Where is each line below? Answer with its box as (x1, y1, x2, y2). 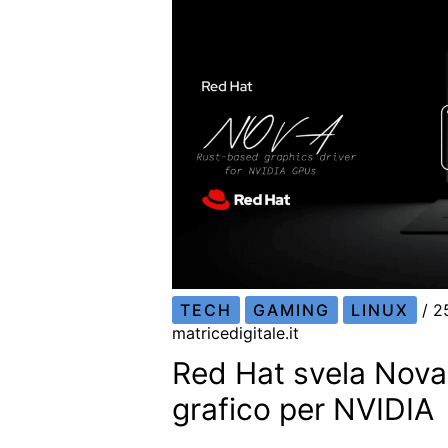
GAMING (253, 300, 331, 321)
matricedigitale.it (172, 323, 300, 344)
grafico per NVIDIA (172, 391, 435, 428)
